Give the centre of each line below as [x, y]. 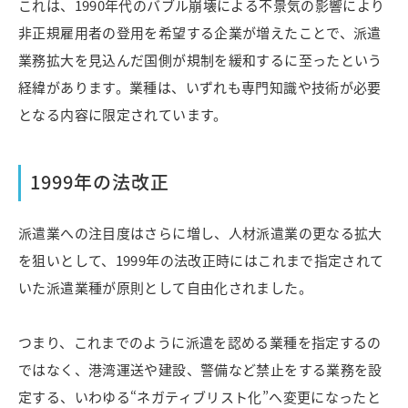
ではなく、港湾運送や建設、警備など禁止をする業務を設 [200, 370]
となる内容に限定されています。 [123, 115]
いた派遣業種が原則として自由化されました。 [165, 288]
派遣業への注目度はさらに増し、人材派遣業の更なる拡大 [200, 233]
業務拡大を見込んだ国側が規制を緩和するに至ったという [200, 60]
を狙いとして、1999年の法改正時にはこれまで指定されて [201, 260]
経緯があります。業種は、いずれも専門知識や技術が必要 [200, 87]
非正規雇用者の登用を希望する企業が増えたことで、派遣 [200, 33]
